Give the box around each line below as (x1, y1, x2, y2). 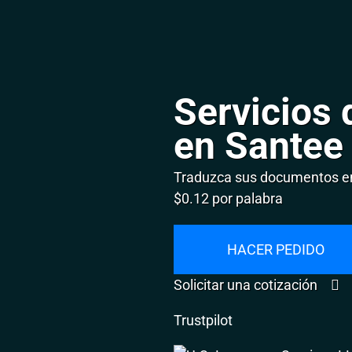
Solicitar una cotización (174, 276, 321, 293)
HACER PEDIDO (227, 240, 325, 258)
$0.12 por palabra (174, 189, 284, 207)
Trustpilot (174, 311, 233, 328)
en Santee (174, 123, 344, 168)
